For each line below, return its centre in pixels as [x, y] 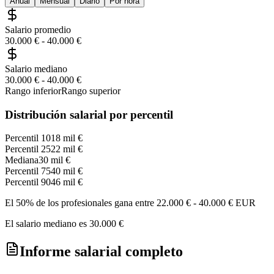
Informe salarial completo [101, 252]
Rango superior [91, 91]
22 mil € [67, 149]
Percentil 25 [28, 149]
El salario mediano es [46, 224]
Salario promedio [38, 29]
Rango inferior [33, 91]
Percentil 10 [28, 138]
